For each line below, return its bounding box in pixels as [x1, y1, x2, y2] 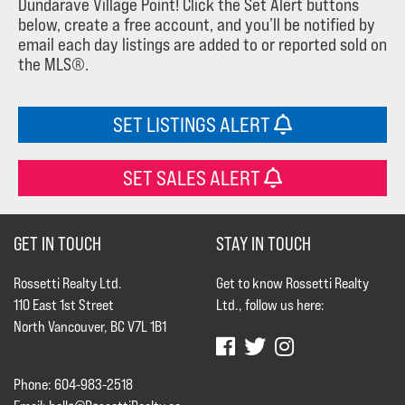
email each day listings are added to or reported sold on [18, 33, 387, 54]
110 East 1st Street [14, 296, 114, 314]
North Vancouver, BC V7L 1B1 [14, 317, 166, 335]
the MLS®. [18, 53, 89, 74]
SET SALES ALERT [123, 165, 264, 190]
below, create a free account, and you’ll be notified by [18, 14, 375, 34]
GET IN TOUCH [14, 231, 101, 254]
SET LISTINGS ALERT [113, 111, 274, 137]
